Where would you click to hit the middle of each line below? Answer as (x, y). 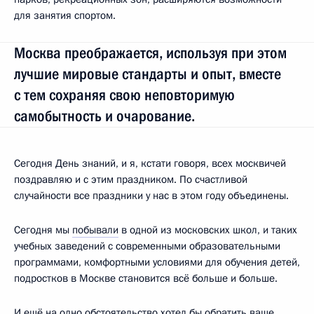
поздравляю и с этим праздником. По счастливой (131, 179)
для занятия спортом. (65, 15)
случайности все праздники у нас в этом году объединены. (151, 195)
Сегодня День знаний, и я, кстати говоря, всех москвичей (150, 163)
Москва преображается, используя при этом (150, 53)
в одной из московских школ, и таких (208, 230)
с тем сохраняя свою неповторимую (124, 95)
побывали (95, 230)
